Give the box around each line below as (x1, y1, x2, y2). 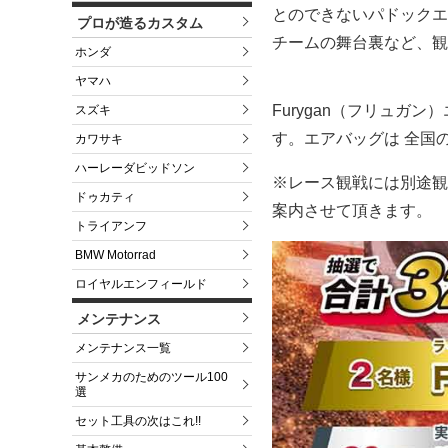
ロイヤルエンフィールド (75, 277, 207, 292)
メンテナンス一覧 (75, 341, 171, 356)
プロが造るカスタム (77, 15, 203, 32)
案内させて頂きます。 (272, 201, 432, 219)
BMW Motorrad (75, 248, 156, 263)
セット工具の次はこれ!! (75, 414, 201, 429)
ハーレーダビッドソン (75, 161, 195, 176)
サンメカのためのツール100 (75, 370, 228, 385)
